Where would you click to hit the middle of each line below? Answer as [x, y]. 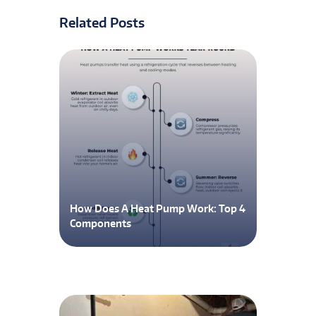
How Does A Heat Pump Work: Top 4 [158, 208]
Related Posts [102, 22]
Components [101, 223]
